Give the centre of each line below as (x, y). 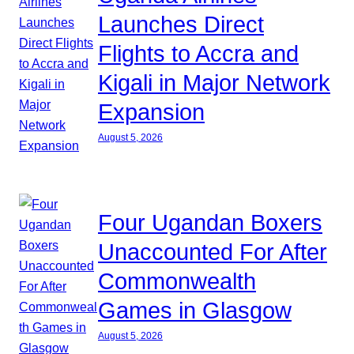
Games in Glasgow (195, 310)
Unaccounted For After (213, 252)
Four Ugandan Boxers (210, 222)
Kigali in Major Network (214, 83)
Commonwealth (177, 281)
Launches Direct (181, 24)
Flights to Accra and (198, 53)
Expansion (151, 112)
